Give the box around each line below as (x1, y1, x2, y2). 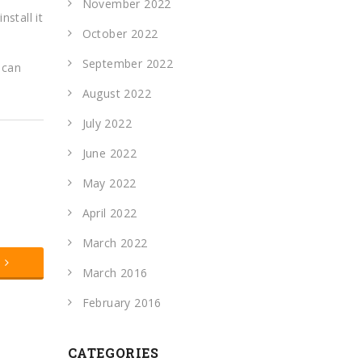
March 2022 (82, 235, 148, 250)
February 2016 (82, 295, 162, 310)
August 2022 (82, 86, 151, 101)
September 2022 (82, 56, 174, 71)
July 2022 (82, 116, 133, 131)
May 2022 (82, 175, 137, 191)
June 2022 (82, 145, 137, 161)
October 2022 (82, 26, 158, 41)
